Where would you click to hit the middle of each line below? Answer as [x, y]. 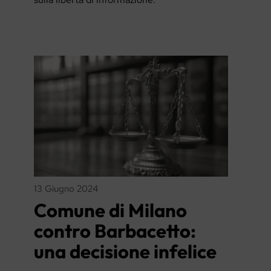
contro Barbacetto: [115, 230]
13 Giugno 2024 [66, 189]
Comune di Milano [110, 210]
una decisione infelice [125, 251]
